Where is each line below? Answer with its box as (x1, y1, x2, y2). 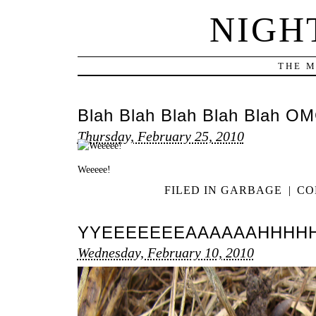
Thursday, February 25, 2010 (77, 128, 244, 144)
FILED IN (164, 184, 221, 197)
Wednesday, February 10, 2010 (77, 245, 254, 261)
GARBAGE (221, 184, 283, 197)
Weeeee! (77, 163, 111, 175)
